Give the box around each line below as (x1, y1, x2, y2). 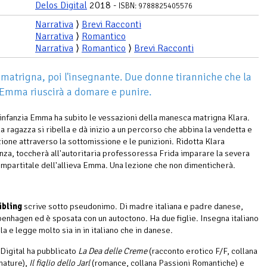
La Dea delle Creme (78, 245, 147, 256)
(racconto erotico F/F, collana (147, 245, 257, 256)
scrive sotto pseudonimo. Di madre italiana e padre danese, (22, 200, 243, 212)
